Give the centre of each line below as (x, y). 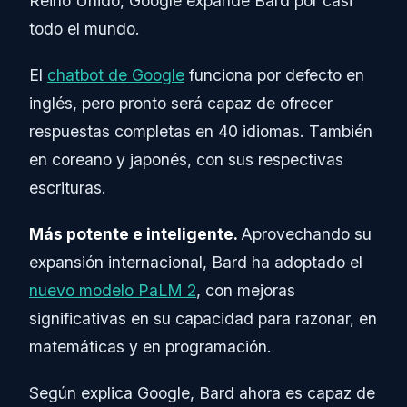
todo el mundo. (84, 28)
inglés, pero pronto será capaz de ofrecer (181, 103)
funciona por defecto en (274, 74)
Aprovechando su (306, 233)
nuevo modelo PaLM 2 (113, 290)
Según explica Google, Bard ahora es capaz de (202, 392)
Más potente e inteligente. (135, 233)
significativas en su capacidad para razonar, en (203, 318)
